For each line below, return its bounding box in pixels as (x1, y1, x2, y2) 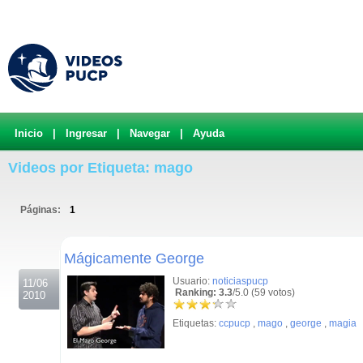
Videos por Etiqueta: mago (8, 160, 193, 176)
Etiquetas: (173, 318, 219, 329)
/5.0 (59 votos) (233, 287, 295, 298)
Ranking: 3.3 (173, 287, 233, 298)
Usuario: (173, 275, 212, 287)
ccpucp (219, 318, 250, 329)
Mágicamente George (64, 250, 204, 267)
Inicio (15, 127, 43, 139)
